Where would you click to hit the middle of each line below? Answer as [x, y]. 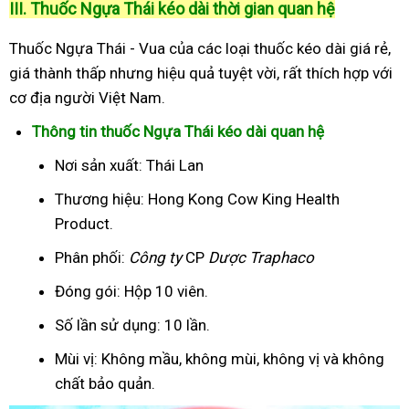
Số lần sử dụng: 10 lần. [132, 325]
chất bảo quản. [105, 383]
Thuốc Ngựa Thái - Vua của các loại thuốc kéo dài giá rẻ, [200, 48]
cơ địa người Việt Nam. [87, 98]
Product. [84, 224]
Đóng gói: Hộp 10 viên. [131, 291]
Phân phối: [92, 257]
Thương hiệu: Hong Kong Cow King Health [197, 199]
